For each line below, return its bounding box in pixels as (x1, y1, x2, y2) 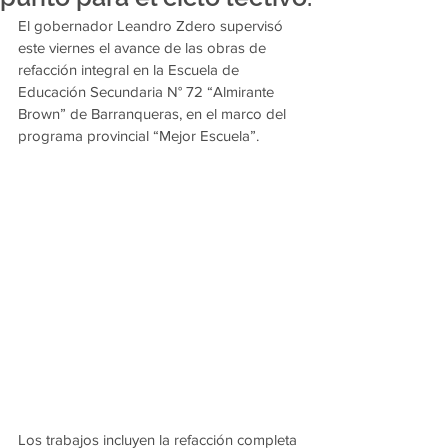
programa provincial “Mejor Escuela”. (18, 127, 259, 144)
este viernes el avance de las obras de (18, 39, 270, 56)
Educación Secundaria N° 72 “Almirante (18, 83, 278, 100)
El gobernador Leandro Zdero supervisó (18, 17, 287, 34)
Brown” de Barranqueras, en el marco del (18, 105, 290, 122)
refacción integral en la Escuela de (18, 61, 243, 78)
